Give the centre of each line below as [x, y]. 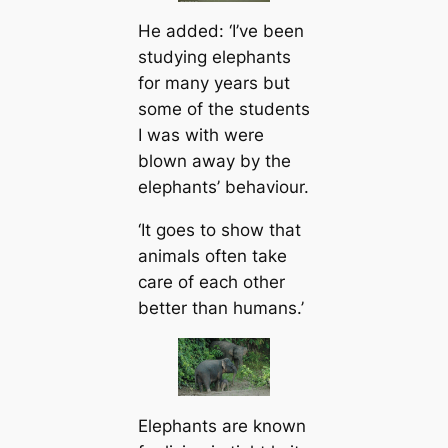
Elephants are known [221, 426]
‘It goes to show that [219, 230]
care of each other [211, 282]
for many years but [213, 83]
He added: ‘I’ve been [220, 31]
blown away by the [214, 161]
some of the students [223, 109]
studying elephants [214, 57]
